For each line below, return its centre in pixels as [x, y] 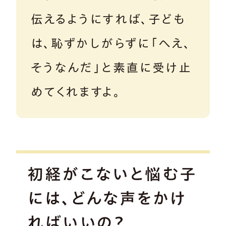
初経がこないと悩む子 [112, 174]
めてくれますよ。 [75, 92]
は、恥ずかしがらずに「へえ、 [111, 43]
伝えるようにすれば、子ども [108, 19]
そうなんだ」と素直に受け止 [111, 67]
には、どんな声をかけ [107, 198]
